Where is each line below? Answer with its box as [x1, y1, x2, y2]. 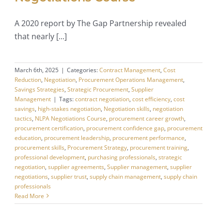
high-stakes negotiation [37, 104, 101, 113]
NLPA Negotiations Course [34, 114, 106, 123]
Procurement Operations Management [78, 75, 183, 84]
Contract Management [99, 65, 160, 74]
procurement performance [112, 133, 185, 142]
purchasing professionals [87, 153, 155, 161]
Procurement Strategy [67, 143, 127, 152]
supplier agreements [47, 162, 104, 171]
